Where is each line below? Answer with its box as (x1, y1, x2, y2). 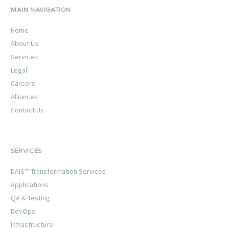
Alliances (11, 92, 38, 102)
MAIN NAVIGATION (11, 6, 71, 14)
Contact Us (11, 105, 44, 115)
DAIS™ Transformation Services (11, 167, 106, 176)
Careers (11, 79, 35, 88)
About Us (11, 39, 38, 49)
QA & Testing (11, 193, 50, 203)
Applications (11, 180, 49, 190)
